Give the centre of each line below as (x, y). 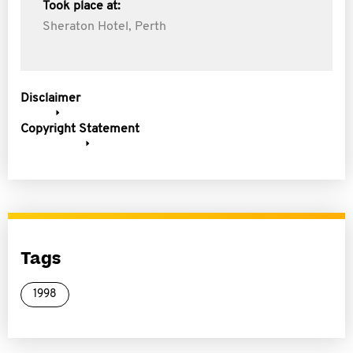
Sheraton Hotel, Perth (104, 27)
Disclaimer (50, 98)
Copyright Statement (80, 129)
